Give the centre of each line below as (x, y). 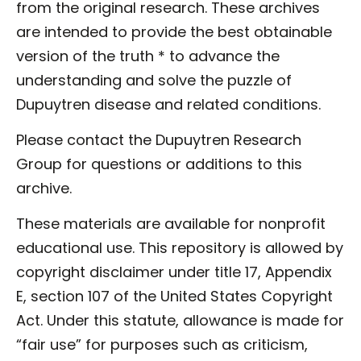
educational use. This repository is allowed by (180, 248)
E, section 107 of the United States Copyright (174, 297)
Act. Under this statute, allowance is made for (180, 321)
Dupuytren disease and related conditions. (168, 104)
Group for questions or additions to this (159, 164)
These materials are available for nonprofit (171, 224)
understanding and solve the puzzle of (154, 80)
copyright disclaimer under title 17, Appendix (174, 272)
